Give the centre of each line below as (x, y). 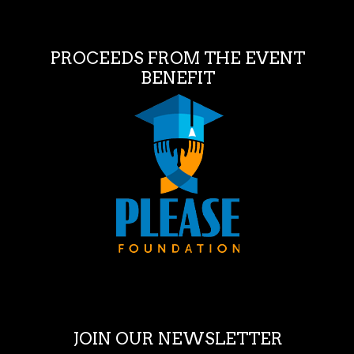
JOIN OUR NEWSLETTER (177, 339)
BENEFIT (177, 78)
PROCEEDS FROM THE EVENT (177, 58)
